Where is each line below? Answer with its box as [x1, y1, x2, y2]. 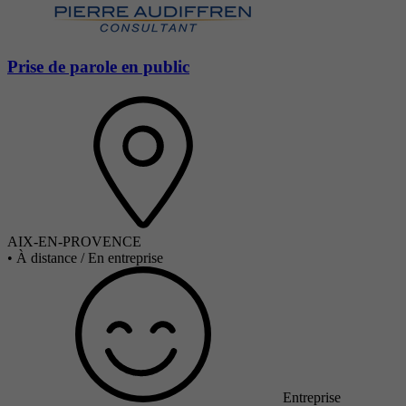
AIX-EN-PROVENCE [7, 233, 141, 249]
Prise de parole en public [7, 56, 189, 76]
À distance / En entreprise [16, 249, 163, 266]
